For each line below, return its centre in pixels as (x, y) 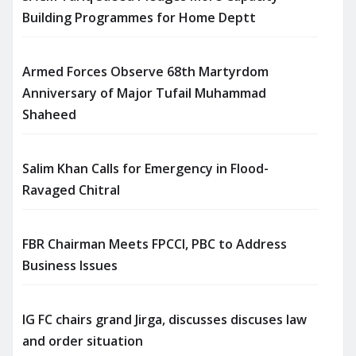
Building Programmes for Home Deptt (139, 18)
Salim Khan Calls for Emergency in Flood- (145, 169)
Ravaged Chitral (71, 190)
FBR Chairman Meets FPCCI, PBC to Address (155, 244)
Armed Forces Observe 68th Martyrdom (145, 72)
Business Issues (70, 266)
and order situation (83, 341)
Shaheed (49, 115)
